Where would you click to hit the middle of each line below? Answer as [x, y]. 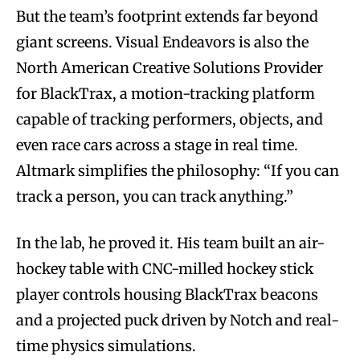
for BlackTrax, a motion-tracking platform [166, 93]
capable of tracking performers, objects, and [170, 119]
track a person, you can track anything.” [155, 196]
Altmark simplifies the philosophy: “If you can [178, 170]
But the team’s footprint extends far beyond [167, 16]
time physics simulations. [106, 346]
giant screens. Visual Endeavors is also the [162, 42]
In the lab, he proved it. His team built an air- [170, 243]
